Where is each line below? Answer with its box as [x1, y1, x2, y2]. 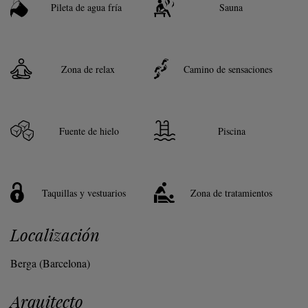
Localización [10, 224, 100, 245]
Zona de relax [61, 63, 115, 76]
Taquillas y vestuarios [42, 186, 126, 199]
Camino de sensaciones [184, 63, 272, 76]
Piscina [217, 124, 245, 137]
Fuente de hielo [58, 124, 119, 137]
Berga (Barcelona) [10, 256, 90, 270]
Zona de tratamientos [190, 186, 272, 199]
